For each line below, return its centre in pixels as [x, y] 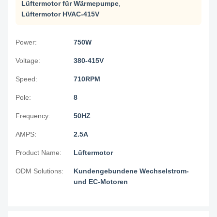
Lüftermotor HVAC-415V [60, 14]
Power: [26, 42]
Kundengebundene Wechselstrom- [131, 171]
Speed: [26, 79]
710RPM [87, 79]
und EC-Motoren [101, 182]
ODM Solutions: [39, 171]
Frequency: [33, 116]
